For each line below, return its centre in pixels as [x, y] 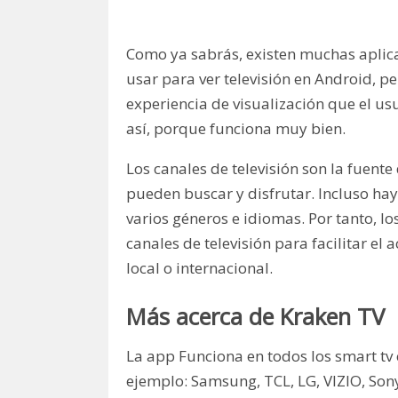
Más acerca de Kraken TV [255, 316]
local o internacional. [199, 268]
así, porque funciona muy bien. [236, 129]
